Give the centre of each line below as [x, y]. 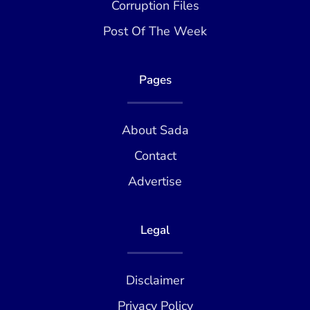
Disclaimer [155, 280]
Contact [155, 155]
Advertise [155, 181]
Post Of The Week [155, 31]
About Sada [155, 130]
